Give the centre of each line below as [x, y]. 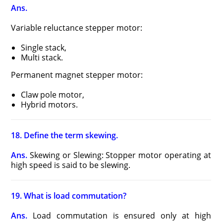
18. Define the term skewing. [65, 135]
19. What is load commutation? [69, 196]
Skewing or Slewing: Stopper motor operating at [119, 155]
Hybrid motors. [50, 105]
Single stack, [44, 48]
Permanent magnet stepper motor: [77, 75]
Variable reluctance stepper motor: [77, 28]
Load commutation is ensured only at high [119, 216]
